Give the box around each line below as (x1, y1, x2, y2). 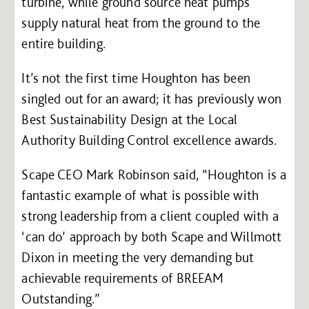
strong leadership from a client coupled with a (21, 207, 279, 224)
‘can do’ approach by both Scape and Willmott (21, 228, 282, 245)
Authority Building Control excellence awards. (21, 131, 277, 148)
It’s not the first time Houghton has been (21, 69, 250, 86)
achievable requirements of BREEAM (21, 269, 224, 286)
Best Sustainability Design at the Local (21, 110, 238, 128)
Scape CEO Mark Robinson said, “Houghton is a (21, 166, 287, 183)
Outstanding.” (21, 290, 101, 307)
